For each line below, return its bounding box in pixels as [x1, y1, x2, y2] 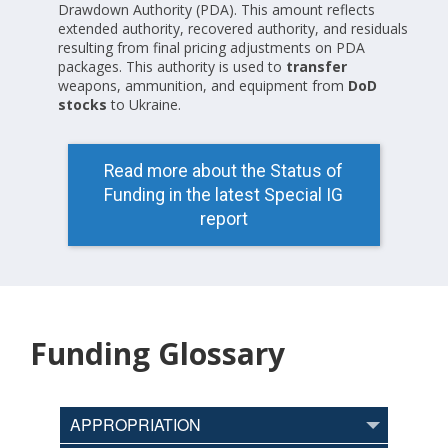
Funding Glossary [30, 333, 285, 375]
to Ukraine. [111, 95, 181, 115]
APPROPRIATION [70, 413, 201, 437]
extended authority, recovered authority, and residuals [58, 19, 408, 39]
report [199, 209, 248, 230]
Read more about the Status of [104, 161, 344, 182]
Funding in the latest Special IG [104, 185, 344, 206]
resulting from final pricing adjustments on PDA [58, 38, 365, 58]
